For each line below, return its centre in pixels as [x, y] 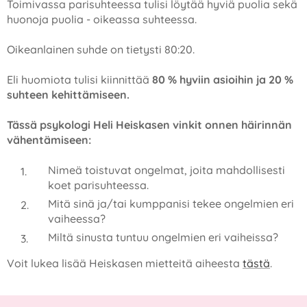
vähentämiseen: [49, 140]
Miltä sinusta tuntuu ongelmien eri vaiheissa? [163, 237]
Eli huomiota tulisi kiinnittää [78, 79]
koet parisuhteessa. [98, 185]
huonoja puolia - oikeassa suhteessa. [102, 19]
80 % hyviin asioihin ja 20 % [221, 79]
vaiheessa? [77, 219]
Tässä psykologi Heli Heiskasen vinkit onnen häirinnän [149, 125]
